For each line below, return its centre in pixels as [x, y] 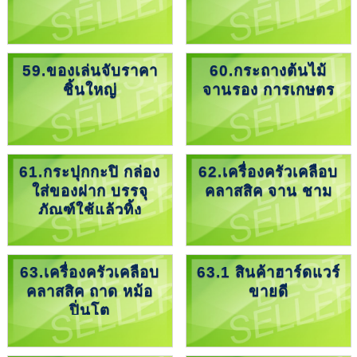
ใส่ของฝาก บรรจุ [90, 190]
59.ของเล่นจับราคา [90, 70]
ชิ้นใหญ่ [90, 89]
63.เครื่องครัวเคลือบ [90, 273]
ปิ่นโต [90, 311]
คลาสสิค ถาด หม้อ [90, 292]
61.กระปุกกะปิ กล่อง [90, 171]
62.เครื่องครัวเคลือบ [269, 171]
